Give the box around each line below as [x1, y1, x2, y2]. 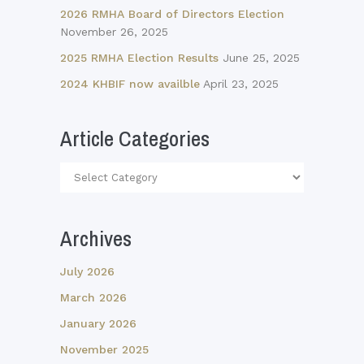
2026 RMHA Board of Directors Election [60, 7, 284, 21]
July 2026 [60, 265, 115, 279]
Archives [60, 224, 132, 253]
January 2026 [60, 317, 136, 331]
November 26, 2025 [60, 25, 168, 39]
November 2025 [60, 343, 149, 357]
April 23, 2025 [203, 77, 279, 91]
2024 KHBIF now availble [60, 77, 200, 91]
